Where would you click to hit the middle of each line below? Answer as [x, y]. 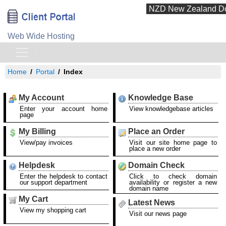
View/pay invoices [46, 143]
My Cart [33, 199]
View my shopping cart [53, 210]
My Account [41, 98]
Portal [45, 72]
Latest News [152, 203]
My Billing [37, 131]
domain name [149, 188]
